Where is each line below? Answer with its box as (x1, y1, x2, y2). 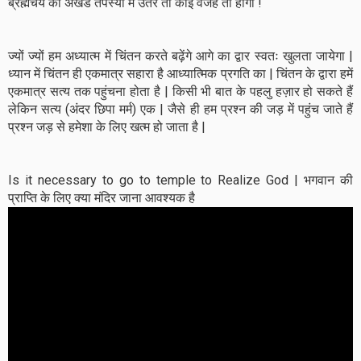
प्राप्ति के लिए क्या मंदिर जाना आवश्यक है (8, 190, 195, 205)
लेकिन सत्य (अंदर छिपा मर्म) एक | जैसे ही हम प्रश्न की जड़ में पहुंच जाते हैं (8, 102, 353, 117)
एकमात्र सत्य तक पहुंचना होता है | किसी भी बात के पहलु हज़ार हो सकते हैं (8, 84, 353, 99)
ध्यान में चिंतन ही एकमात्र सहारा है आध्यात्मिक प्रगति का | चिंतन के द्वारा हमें (8, 66, 353, 81)
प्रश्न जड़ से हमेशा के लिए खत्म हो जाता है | (8, 119, 205, 135)
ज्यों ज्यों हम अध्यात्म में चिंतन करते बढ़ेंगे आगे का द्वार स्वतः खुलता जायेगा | (8, 48, 353, 64)
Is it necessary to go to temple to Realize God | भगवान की (8, 172, 353, 188)
